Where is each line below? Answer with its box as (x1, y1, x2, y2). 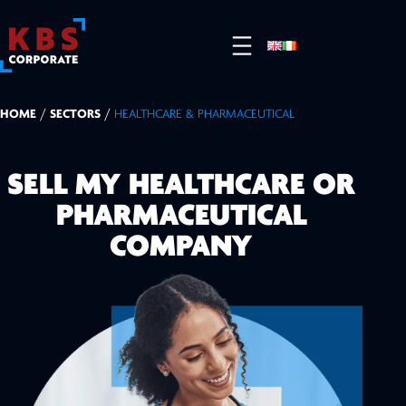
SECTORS (50, 108, 101, 121)
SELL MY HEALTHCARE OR (7, 169, 355, 202)
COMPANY (110, 231, 253, 264)
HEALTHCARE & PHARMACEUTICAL (114, 108, 295, 121)
